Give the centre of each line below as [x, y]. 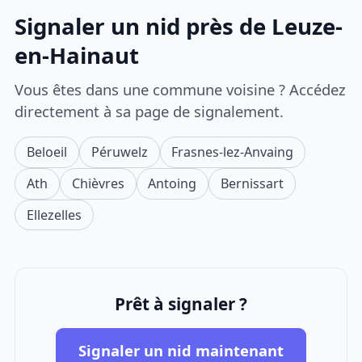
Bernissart [252, 183]
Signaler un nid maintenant [181, 350]
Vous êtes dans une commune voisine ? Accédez [181, 89]
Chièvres [98, 183]
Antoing [173, 183]
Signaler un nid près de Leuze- [179, 27]
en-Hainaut [77, 56]
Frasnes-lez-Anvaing [233, 152]
